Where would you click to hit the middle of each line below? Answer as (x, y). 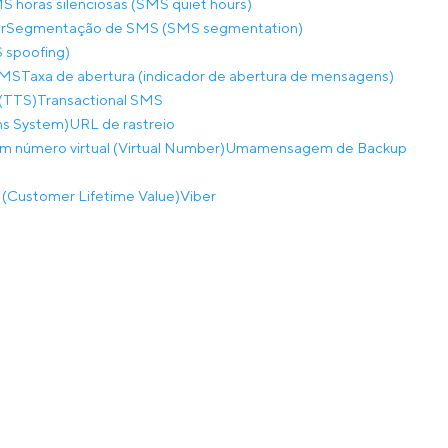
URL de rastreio (122, 123)
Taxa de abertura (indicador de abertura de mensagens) (207, 75)
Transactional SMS (100, 99)
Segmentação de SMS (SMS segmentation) (154, 27)
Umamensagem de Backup (316, 147)
